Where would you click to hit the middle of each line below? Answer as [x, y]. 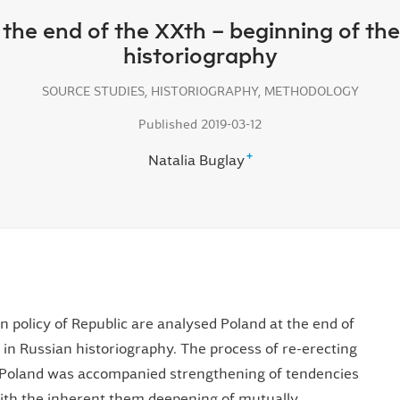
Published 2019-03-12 [200, 125]
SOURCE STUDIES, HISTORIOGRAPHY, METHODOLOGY [200, 91]
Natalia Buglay [196, 160]
